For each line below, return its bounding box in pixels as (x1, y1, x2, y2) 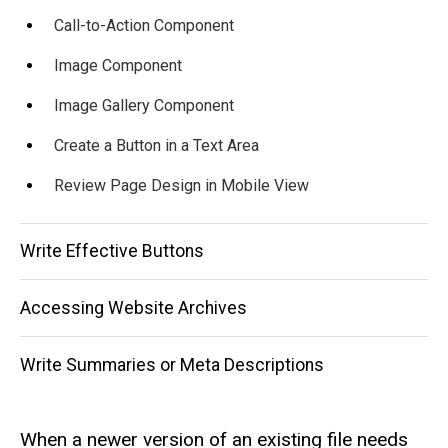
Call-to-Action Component (54, 15, 234, 35)
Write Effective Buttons (20, 241, 204, 262)
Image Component (54, 55, 182, 75)
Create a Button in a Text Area (54, 135, 259, 155)
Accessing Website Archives (20, 297, 247, 318)
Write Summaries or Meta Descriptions (20, 354, 324, 375)
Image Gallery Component (54, 95, 234, 115)
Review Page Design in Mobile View (54, 175, 309, 195)
